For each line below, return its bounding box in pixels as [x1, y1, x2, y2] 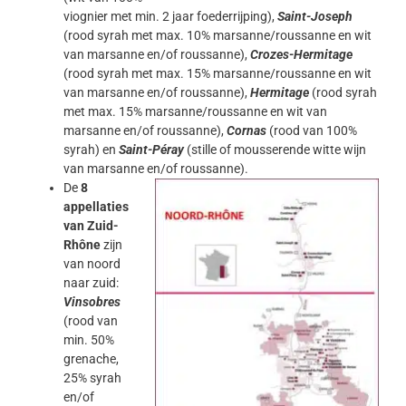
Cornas [227, 123, 266, 139]
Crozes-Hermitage [250, 47, 353, 63]
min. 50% [63, 333, 114, 348]
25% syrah [63, 371, 121, 386]
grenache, [63, 352, 119, 367]
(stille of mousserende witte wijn [184, 142, 366, 158]
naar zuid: [63, 275, 119, 291]
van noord [63, 256, 121, 272]
